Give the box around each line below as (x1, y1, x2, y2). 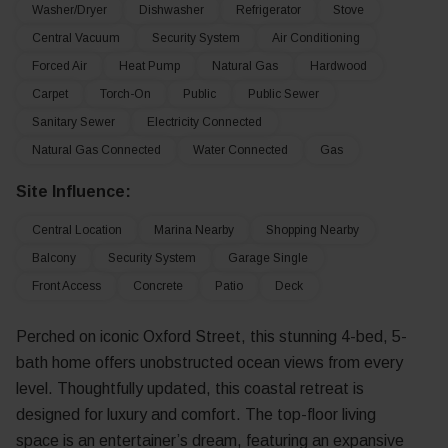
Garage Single (228, 251, 308, 265)
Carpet (32, 87, 68, 101)
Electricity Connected (147, 115, 262, 129)
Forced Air (32, 59, 87, 73)
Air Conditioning (272, 31, 360, 45)
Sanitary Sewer (32, 115, 115, 129)
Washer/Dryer (32, 3, 107, 17)
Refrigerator (236, 3, 301, 17)
